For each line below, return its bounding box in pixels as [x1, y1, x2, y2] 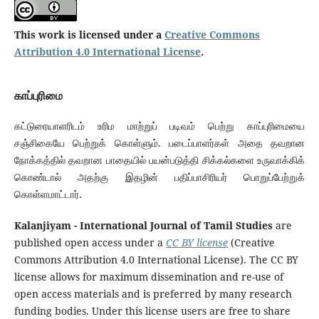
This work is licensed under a [14, 28, 164, 42]
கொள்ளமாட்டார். [14, 187, 82, 202]
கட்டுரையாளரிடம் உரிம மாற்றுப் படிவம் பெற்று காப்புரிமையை [14, 119, 305, 133]
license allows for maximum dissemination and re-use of [14, 270, 283, 284]
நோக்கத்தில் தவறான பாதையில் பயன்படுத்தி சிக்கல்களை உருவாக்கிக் [14, 153, 305, 167]
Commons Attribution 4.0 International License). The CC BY [14, 253, 298, 267]
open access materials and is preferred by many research [14, 287, 292, 301]
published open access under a [14, 236, 166, 250]
